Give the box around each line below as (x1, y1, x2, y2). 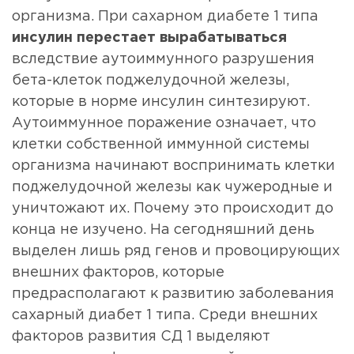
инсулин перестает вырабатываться (12, 32, 287, 45)
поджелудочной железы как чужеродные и (12, 181, 333, 194)
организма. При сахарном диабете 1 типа (12, 10, 318, 24)
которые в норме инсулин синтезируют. (12, 96, 310, 109)
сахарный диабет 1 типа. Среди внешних (12, 309, 318, 322)
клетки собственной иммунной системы (12, 138, 310, 152)
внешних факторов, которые (12, 266, 224, 280)
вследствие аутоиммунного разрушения (12, 53, 314, 66)
